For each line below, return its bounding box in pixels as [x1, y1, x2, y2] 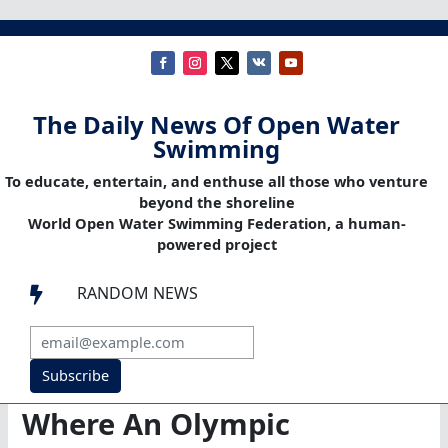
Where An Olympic [22, 404, 291, 445]
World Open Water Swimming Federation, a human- [27, 213, 406, 234]
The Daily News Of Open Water [33, 108, 400, 142]
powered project [156, 234, 277, 255]
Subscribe [41, 365, 109, 386]
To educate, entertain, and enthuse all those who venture [5, 171, 428, 192]
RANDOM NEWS [77, 282, 198, 305]
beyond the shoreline [138, 192, 295, 213]
